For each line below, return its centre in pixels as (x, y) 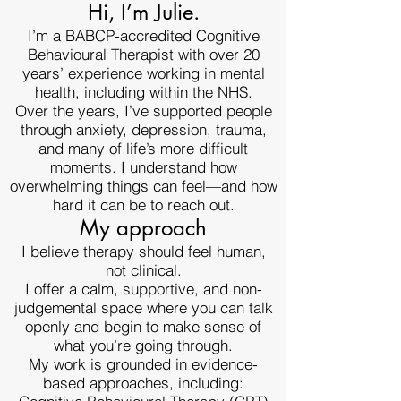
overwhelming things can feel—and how (143, 186)
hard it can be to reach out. (143, 205)
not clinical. (143, 270)
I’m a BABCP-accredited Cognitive (143, 35)
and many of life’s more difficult (143, 148)
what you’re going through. (143, 345)
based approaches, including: (143, 383)
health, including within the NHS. (143, 92)
